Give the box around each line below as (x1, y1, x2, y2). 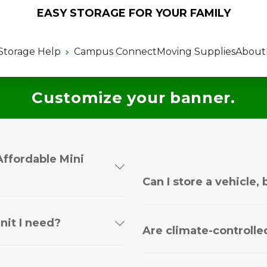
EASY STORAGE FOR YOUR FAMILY (36, 6, 231, 20)
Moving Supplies (157, 46, 236, 57)
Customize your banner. (32, 88, 235, 107)
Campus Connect (74, 46, 157, 57)
